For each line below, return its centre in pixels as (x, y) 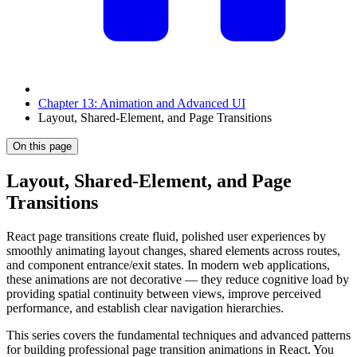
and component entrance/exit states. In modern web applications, (168, 265)
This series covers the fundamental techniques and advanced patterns (178, 335)
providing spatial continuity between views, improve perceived (164, 293)
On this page (42, 146)
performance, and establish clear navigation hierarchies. (145, 308)
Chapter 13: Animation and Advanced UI (142, 103)
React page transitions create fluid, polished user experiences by (166, 236)
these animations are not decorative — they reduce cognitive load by (178, 279)
